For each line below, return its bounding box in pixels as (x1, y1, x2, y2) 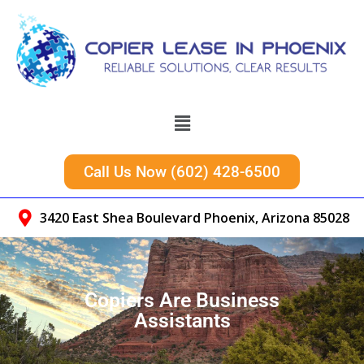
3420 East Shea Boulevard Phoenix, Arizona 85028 (40, 209, 350, 227)
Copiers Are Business (84, 288, 279, 313)
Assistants (133, 309, 231, 333)
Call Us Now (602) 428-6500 (84, 162, 280, 182)
